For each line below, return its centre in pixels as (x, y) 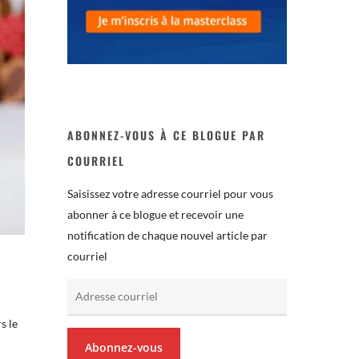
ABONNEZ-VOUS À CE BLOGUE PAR (167, 135)
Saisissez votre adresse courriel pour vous (171, 193)
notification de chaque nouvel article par (168, 235)
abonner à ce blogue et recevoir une (156, 214)
